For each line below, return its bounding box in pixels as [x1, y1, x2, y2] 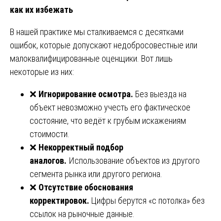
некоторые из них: [10, 66, 74, 77]
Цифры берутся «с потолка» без [89, 195, 205, 206]
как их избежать [10, 4, 73, 15]
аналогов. [30, 155, 67, 166]
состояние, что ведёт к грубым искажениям [30, 115, 186, 126]
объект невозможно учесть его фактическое [30, 102, 190, 112]
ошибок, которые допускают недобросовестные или [10, 39, 197, 50]
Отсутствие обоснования [38, 182, 133, 192]
